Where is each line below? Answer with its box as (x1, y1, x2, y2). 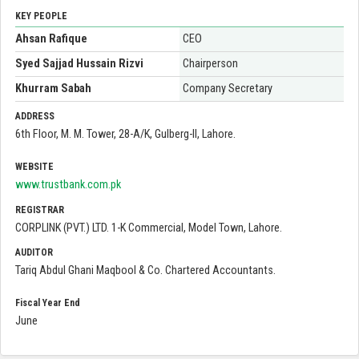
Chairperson (183, 57, 239, 71)
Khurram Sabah (15, 82, 91, 96)
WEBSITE (15, 161, 54, 173)
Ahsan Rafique (15, 32, 87, 46)
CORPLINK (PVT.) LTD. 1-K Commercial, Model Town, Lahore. (15, 220, 282, 235)
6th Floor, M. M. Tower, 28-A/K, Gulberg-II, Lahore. (15, 127, 236, 142)
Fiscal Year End (15, 297, 80, 309)
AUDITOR (15, 247, 53, 258)
